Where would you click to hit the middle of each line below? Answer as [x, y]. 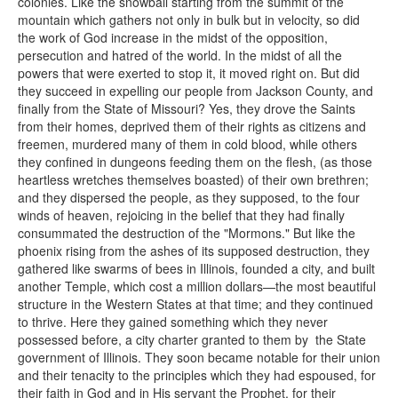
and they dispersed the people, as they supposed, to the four [189, 197]
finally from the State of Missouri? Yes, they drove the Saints [187, 108]
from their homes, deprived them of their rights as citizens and [192, 126]
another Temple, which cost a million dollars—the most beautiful [197, 286]
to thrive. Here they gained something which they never [173, 322]
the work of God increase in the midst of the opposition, [173, 37]
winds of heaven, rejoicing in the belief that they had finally [181, 215]
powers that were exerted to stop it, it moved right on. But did [189, 73]
